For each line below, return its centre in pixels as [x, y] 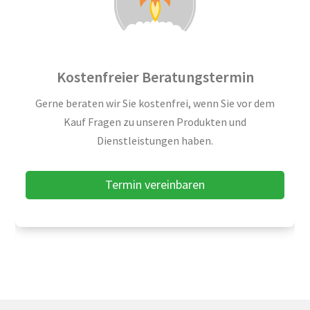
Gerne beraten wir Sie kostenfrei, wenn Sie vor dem [155, 103]
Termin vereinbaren [155, 185]
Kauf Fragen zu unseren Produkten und [155, 122]
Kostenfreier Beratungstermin [155, 77]
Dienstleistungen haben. [155, 140]
